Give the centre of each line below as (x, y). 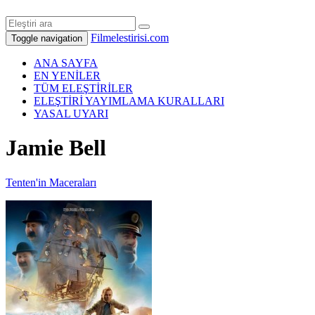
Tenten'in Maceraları (51, 182)
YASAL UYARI (71, 114)
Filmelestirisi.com (130, 38)
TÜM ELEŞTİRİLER (83, 88)
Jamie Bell (56, 148)
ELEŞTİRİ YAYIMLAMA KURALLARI (129, 101)
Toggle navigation (47, 38)
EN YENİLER (67, 76)
